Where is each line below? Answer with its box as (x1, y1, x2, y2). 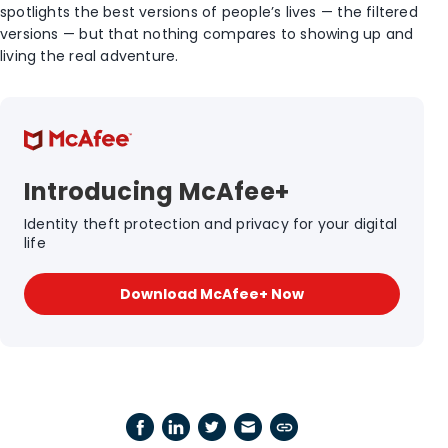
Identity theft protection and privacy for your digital (24, 214, 398, 235)
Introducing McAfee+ (24, 175, 289, 209)
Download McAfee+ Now (120, 284, 304, 305)
